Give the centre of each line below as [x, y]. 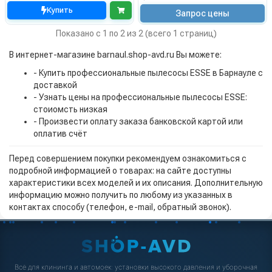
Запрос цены [202, 13]
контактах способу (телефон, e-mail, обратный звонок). [120, 207]
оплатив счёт [60, 133]
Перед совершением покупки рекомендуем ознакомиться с [128, 158]
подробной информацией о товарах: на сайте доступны [120, 170]
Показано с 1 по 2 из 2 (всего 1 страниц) [136, 33]
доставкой [55, 85]
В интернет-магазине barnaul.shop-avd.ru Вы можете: [115, 54]
